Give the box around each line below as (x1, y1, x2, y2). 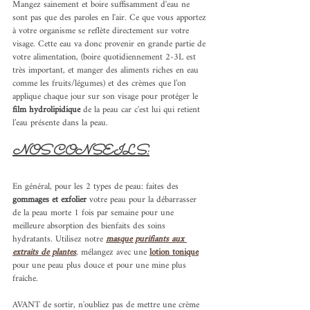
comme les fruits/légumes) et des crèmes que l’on (12, 74, 189, 93)
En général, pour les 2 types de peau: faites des (12, 177, 181, 197)
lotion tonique (149, 243, 199, 262)
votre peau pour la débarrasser (86, 190, 199, 210)
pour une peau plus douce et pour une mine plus (12, 256, 189, 275)
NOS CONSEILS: (12, 141, 149, 163)
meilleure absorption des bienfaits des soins (12, 217, 168, 236)
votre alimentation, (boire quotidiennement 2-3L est (12, 48, 199, 67)
